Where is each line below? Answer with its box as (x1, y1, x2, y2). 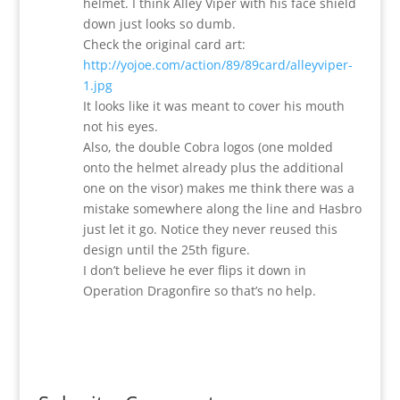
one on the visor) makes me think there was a (82, 179, 354, 196)
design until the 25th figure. (82, 240, 250, 258)
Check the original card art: (82, 35, 246, 53)
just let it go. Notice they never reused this (82, 220, 337, 237)
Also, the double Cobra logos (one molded (82, 137, 333, 155)
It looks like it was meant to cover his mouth (82, 96, 345, 114)
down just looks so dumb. (82, 14, 236, 32)
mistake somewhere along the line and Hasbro (82, 199, 362, 217)
